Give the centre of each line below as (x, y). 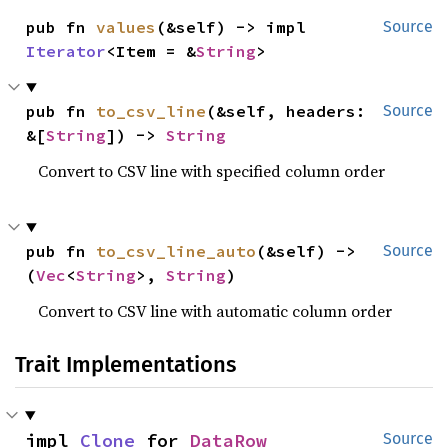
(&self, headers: (286, 111)
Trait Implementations (125, 364)
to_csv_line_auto (176, 251)
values (126, 27)
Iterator (66, 51)
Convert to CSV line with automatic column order (215, 311)
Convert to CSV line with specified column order (212, 171)
